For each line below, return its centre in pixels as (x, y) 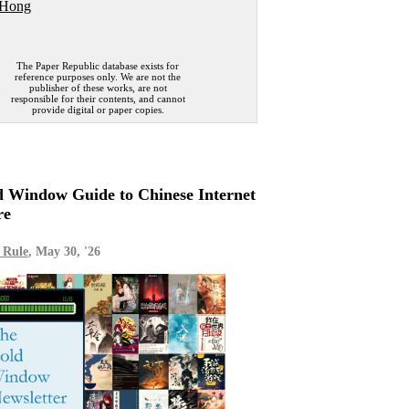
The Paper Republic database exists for (98, 65)
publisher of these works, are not (98, 87)
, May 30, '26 (64, 252)
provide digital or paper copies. (98, 109)
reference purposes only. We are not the (98, 76)
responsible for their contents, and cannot (98, 98)
